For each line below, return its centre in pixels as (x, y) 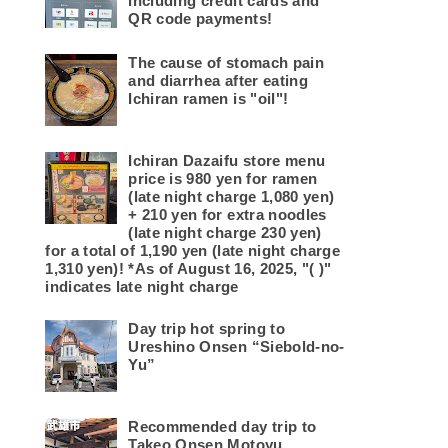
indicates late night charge (142, 287)
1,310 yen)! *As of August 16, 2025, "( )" (188, 269)
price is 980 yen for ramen (223, 179)
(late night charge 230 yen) (225, 233)
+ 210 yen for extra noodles (227, 215)
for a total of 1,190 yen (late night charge (193, 251)
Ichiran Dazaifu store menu (227, 161)
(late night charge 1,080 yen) (231, 197)
